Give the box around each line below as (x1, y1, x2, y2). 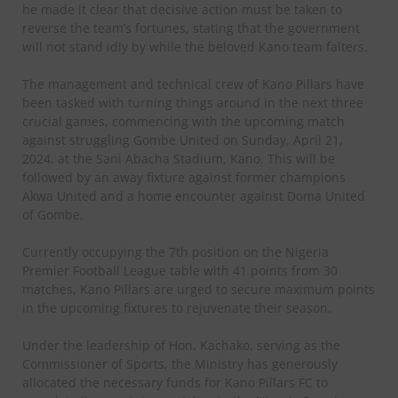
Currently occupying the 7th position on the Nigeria (22, 243, 329, 260)
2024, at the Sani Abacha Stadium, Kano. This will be (22, 149, 335, 167)
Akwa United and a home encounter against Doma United (22, 187, 365, 204)
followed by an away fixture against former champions (22, 168, 346, 186)
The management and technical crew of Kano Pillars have (22, 75, 364, 92)
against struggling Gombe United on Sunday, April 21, (22, 131, 343, 148)
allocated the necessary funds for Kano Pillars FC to (22, 373, 328, 391)
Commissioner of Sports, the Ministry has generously (22, 354, 338, 372)
